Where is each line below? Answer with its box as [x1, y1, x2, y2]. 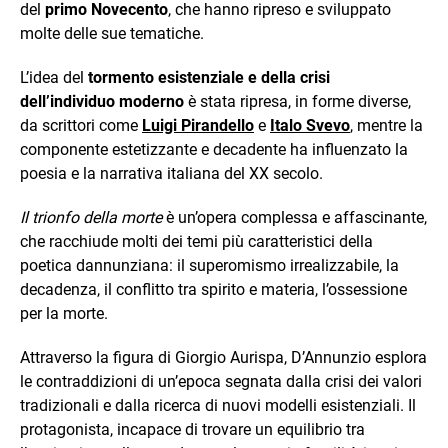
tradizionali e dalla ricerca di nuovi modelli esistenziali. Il [20, 396, 416, 415]
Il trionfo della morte [20, 208, 162, 227]
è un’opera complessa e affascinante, [162, 208, 427, 227]
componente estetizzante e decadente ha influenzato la [20, 140, 408, 159]
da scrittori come [20, 116, 142, 135]
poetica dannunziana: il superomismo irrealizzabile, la [20, 256, 399, 275]
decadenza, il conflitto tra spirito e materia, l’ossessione [20, 280, 407, 299]
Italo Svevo [270, 116, 350, 135]
